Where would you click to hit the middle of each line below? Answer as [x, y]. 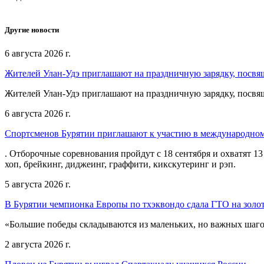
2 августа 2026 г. [38, 244]
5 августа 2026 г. [38, 184]
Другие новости [32, 30]
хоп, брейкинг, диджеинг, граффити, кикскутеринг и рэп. [120, 164]
